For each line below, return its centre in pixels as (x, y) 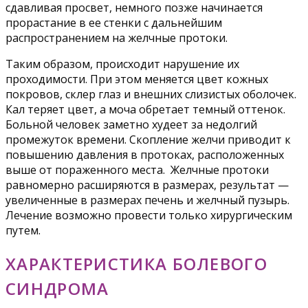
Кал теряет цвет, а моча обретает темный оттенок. (145, 110)
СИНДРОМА (57, 288)
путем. (23, 231)
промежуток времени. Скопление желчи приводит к (148, 140)
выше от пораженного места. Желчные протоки (137, 170)
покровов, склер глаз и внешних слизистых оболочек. (151, 95)
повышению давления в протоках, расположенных (145, 155)
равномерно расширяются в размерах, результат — (147, 185)
